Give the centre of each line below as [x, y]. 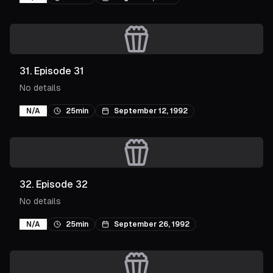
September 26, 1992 [152, 224]
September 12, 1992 [151, 111]
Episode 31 [59, 71]
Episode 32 [62, 184]
